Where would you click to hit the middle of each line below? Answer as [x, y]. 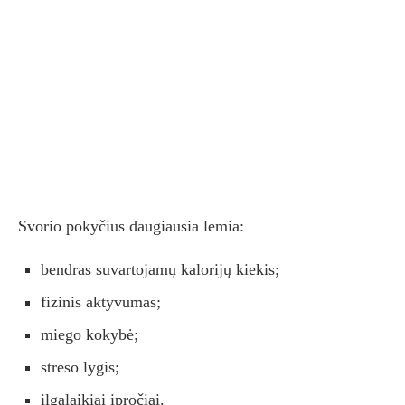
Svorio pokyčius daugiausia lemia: [131, 226]
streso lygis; [80, 367]
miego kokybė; [89, 335]
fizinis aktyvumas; [101, 302]
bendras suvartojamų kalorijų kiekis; [160, 270]
